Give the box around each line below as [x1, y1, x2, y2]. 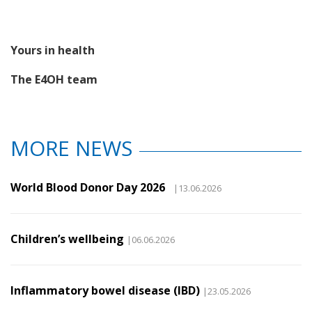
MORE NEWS [10, 133, 132, 162]
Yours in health [10, 42, 95, 58]
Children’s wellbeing [10, 231, 124, 247]
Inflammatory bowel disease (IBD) [10, 282, 200, 298]
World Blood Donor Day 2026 [10, 179, 171, 195]
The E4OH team [10, 71, 97, 87]
